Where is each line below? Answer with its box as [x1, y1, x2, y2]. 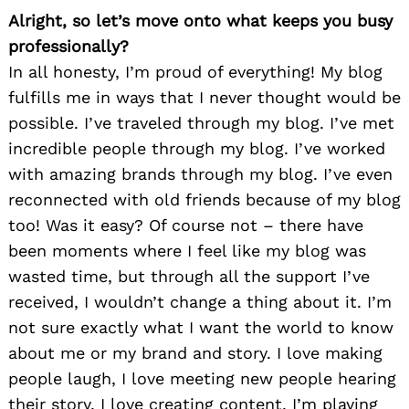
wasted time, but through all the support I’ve [8, 267, 370, 287]
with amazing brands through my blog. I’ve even [8, 164, 393, 184]
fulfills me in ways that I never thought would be [8, 88, 401, 108]
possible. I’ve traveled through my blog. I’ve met [8, 113, 394, 133]
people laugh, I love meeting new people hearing [8, 369, 396, 389]
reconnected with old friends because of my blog [8, 190, 401, 210]
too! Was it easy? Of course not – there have [8, 215, 363, 236]
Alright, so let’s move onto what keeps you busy [8, 11, 393, 31]
